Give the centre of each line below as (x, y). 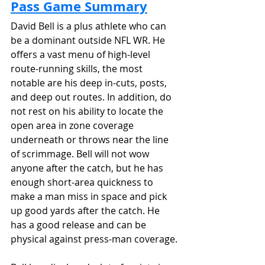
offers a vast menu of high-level (82, 54)
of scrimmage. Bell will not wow (81, 153)
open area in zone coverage (73, 125)
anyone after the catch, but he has (88, 168)
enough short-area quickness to (83, 182)
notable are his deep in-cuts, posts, (90, 83)
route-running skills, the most (78, 68)
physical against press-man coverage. (94, 239)
